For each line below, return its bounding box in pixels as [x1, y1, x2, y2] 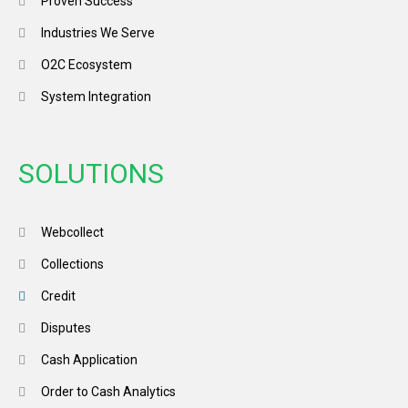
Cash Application [41, 352, 138, 368]
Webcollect [41, 225, 104, 240]
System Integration [41, 89, 151, 105]
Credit [41, 289, 76, 304]
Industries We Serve [41, 25, 155, 41]
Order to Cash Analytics [41, 384, 176, 400]
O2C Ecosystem [41, 57, 132, 73]
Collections [41, 257, 104, 272]
